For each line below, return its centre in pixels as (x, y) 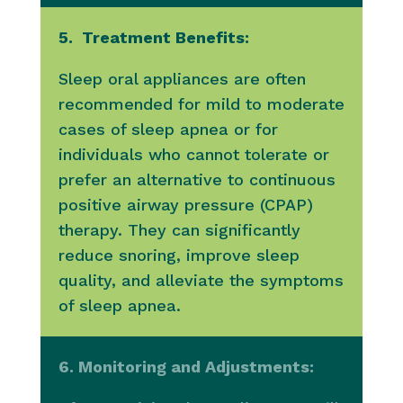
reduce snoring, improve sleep (179, 255)
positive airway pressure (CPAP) (185, 205)
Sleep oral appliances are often (182, 79)
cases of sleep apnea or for (168, 129)
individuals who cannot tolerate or (193, 154)
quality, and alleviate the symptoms (201, 280)
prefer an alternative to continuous (197, 179)
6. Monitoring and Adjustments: (186, 367)
